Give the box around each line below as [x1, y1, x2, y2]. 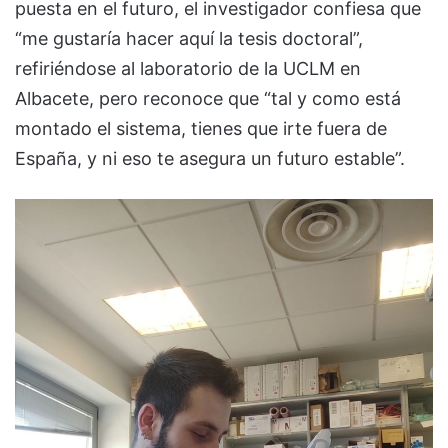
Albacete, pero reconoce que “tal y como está [15, 88, 401, 110]
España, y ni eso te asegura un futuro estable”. [15, 148, 405, 170]
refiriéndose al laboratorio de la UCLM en [15, 58, 361, 80]
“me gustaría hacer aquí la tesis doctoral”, [15, 28, 363, 50]
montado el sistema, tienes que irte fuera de [15, 118, 387, 140]
